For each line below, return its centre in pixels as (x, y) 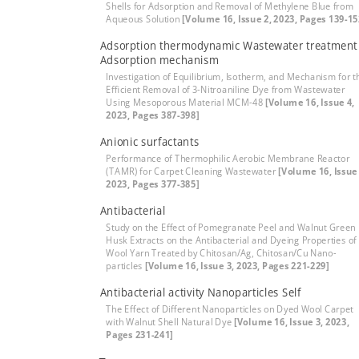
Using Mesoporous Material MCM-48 (186, 102)
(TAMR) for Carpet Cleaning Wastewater (192, 171)
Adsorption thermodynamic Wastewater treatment (228, 45)
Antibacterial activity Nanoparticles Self (200, 292)
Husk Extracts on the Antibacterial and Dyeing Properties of (231, 240)
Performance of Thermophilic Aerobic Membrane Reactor (228, 158)
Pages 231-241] (140, 335)
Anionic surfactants (149, 141)
